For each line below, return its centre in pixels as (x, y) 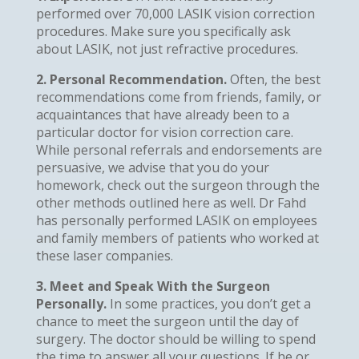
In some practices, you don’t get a (208, 303)
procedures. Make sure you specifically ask (163, 31)
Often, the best (273, 79)
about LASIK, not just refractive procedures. (167, 48)
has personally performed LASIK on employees (176, 220)
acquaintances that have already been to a (162, 114)
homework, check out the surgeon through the (177, 185)
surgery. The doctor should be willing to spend (175, 339)
